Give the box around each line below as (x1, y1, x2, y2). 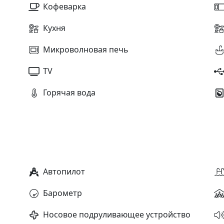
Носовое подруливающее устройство (42, 208, 190, 220)
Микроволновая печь (42, 43, 128, 55)
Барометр (42, 187, 82, 198)
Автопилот (42, 165, 85, 177)
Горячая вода (42, 86, 95, 98)
